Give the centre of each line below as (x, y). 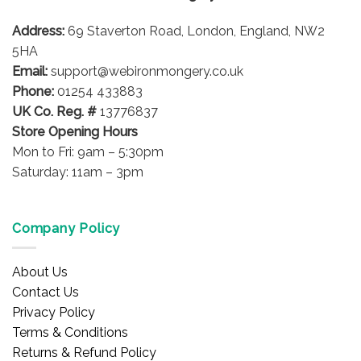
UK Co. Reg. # (54, 111)
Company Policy (66, 228)
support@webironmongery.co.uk (145, 71)
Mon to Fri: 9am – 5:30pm (88, 151)
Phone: (33, 91)
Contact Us (46, 293)
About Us (40, 272)
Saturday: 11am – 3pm (78, 172)
